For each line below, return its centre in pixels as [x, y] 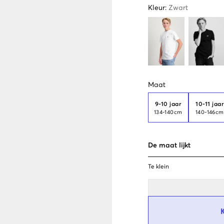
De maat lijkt [169, 145]
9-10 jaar [168, 105]
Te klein [158, 167]
